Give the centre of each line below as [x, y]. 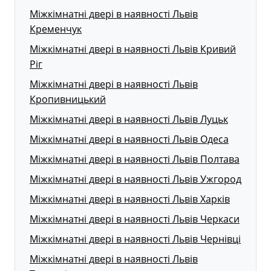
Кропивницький [68, 99]
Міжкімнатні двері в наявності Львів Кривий [133, 49]
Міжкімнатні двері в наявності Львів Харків [130, 199]
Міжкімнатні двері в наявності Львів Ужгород [135, 179]
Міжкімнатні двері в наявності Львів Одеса [129, 139]
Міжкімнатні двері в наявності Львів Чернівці [135, 239]
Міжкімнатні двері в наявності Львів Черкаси [135, 219]
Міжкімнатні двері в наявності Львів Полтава [135, 159]
